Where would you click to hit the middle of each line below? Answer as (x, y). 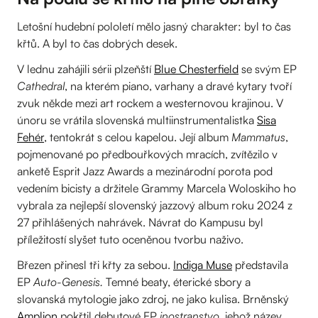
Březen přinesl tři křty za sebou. (95, 264)
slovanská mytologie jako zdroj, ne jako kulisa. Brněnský (153, 298)
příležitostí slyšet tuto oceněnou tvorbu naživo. (130, 239)
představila (260, 264)
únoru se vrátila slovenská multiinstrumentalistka (137, 120)
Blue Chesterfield (196, 68)
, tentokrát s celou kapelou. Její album (138, 137)
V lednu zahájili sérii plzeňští (86, 68)
